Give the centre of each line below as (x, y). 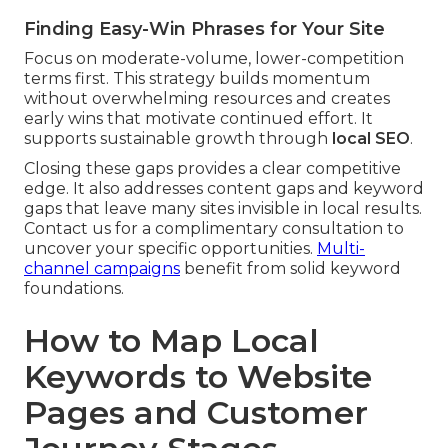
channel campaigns (102, 269)
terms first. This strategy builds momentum (197, 79)
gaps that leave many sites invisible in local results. (223, 209)
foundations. (74, 289)
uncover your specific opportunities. (170, 249)
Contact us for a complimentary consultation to (214, 229)
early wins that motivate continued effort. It (198, 119)
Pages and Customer (196, 413)
